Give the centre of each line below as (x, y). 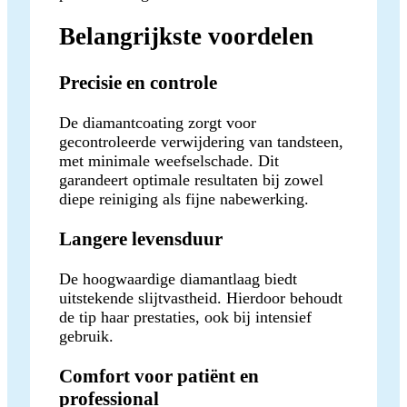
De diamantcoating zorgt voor (158, 122)
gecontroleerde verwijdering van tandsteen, (201, 141)
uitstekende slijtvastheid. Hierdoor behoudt (201, 298)
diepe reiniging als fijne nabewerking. (184, 199)
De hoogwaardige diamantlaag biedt (178, 278)
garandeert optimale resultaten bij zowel (191, 179)
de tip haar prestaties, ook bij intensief (185, 317)
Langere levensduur (141, 238)
